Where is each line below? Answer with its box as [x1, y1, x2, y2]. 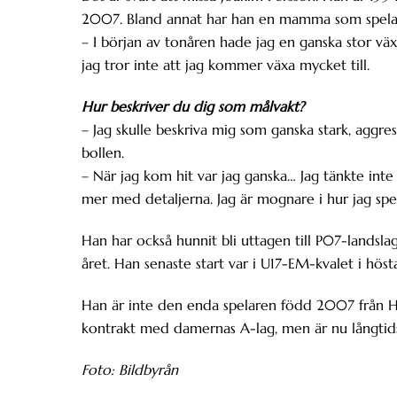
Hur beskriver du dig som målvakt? [82, 97, 308, 116]
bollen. [82, 144, 124, 162]
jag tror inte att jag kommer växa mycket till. [82, 56, 370, 74]
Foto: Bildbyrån [82, 360, 178, 378]
